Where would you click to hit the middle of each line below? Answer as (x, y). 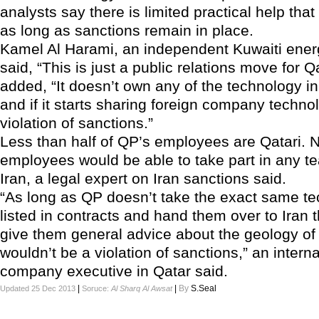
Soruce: (96, 288)
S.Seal (204, 288)
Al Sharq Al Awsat (142, 288)
